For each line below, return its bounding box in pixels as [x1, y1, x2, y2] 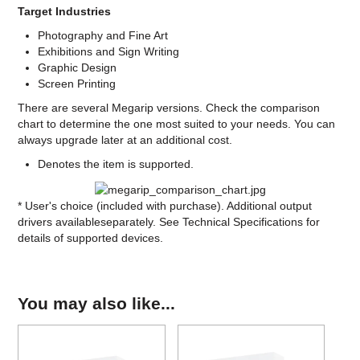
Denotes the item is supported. [38, 157, 194, 171]
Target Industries [18, 5, 112, 18]
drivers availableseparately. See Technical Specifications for [18, 215, 321, 228]
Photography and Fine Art [38, 29, 169, 43]
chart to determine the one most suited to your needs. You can [18, 117, 336, 131]
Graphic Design [38, 61, 117, 75]
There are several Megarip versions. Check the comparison [18, 101, 321, 115]
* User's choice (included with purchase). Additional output [18, 198, 313, 212]
